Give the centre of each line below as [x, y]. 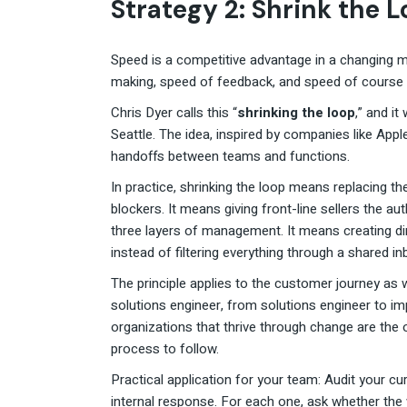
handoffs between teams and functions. [230, 157]
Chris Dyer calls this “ [174, 113]
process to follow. [165, 349]
